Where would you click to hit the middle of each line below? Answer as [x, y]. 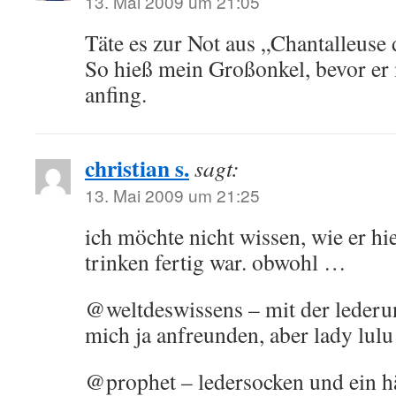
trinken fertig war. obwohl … [216, 262]
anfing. [116, 94]
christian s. [137, 168]
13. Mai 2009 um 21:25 [172, 195]
